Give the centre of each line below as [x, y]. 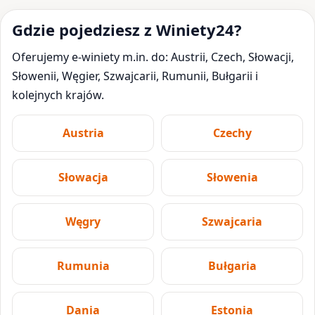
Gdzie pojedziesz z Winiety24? [127, 29]
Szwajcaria [232, 221]
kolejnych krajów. [58, 95]
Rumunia [83, 265]
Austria [83, 133]
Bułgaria [232, 265]
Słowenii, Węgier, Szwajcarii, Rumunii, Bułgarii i [135, 76]
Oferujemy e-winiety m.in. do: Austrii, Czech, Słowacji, [153, 57]
